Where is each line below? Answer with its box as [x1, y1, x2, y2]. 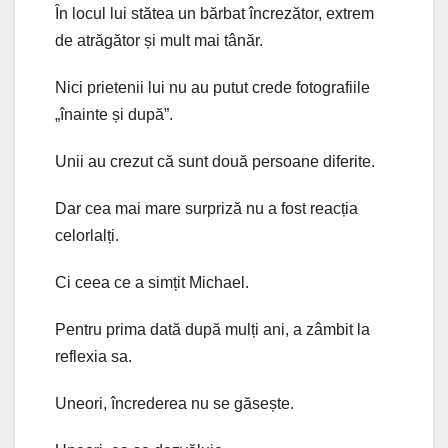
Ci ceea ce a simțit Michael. [55, 273, 249, 291]
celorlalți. [55, 226, 119, 244]
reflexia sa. [55, 347, 132, 365]
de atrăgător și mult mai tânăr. [55, 31, 263, 49]
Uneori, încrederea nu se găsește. [55, 394, 294, 412]
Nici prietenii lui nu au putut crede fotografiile [55, 78, 370, 96]
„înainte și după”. [55, 105, 173, 123]
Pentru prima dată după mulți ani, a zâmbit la [55, 320, 370, 338]
